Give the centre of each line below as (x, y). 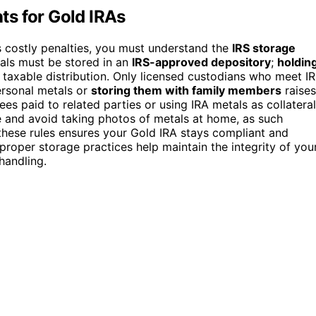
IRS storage (264, 48)
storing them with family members (186, 91)
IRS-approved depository (201, 62)
